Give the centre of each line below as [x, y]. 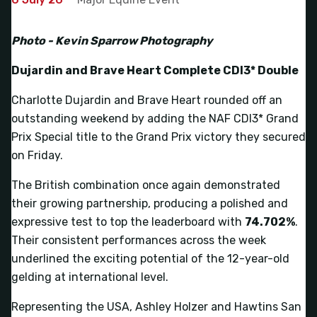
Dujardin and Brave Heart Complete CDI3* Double [155, 70]
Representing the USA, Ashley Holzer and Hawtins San [156, 306]
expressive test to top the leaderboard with [128, 221]
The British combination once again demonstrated [146, 185]
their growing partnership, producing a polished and [150, 203]
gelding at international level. [90, 277]
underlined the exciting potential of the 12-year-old [150, 258]
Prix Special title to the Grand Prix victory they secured [158, 137]
